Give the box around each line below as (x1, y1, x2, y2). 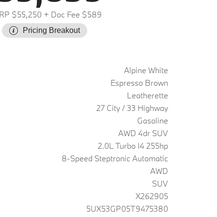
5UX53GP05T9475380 (86, 203, 168, 214)
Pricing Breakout (23, 26, 80, 34)
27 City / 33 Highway (96, 103, 168, 113)
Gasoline (137, 115, 168, 125)
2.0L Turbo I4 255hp (98, 140, 168, 151)
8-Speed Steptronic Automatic (62, 153, 168, 163)
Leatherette (127, 90, 168, 100)
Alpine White (124, 65, 168, 75)
